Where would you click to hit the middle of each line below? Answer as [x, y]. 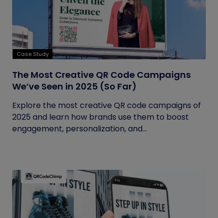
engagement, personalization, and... [80, 129]
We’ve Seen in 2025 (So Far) [74, 86]
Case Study [33, 54]
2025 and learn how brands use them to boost [100, 117]
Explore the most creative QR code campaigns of [107, 105]
